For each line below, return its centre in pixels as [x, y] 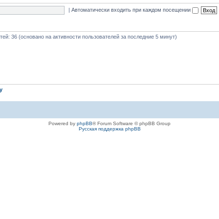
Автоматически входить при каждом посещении [132, 10]
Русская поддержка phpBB [109, 129]
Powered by [63, 123]
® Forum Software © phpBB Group [131, 123]
